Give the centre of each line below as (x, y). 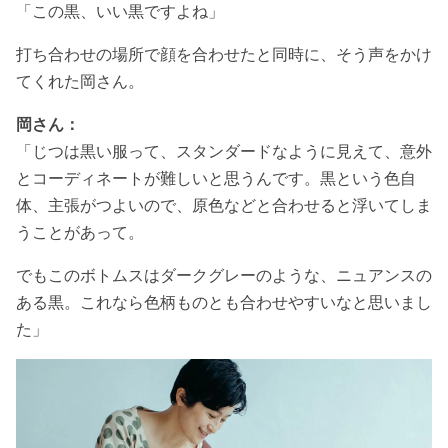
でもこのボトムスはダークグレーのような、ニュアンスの (224, 274)
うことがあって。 (80, 231)
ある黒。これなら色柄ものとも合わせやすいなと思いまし (224, 301)
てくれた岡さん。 (80, 80)
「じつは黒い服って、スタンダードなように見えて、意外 (224, 150)
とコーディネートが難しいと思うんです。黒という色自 (216, 177)
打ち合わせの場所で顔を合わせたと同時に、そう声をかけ (224, 53)
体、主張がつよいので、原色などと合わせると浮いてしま (224, 204)
